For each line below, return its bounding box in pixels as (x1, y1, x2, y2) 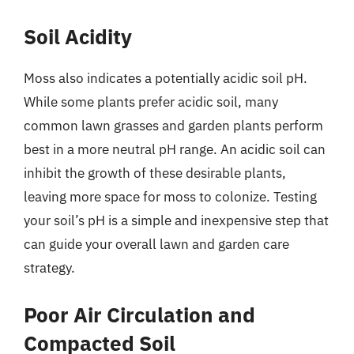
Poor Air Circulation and (24, 300, 255, 328)
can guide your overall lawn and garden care (24, 235, 289, 253)
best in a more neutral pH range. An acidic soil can (24, 141, 326, 158)
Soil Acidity (24, 23, 132, 50)
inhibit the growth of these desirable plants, (24, 164, 286, 182)
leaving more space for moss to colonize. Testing (24, 188, 317, 205)
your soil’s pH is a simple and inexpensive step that (24, 212, 329, 229)
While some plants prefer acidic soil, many (24, 93, 278, 111)
